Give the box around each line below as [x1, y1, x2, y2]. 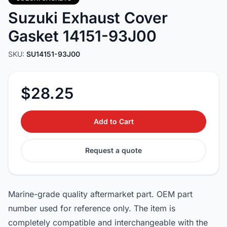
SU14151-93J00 [26, 50, 80, 58]
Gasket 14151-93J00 [8, 27, 157, 45]
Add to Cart [93, 117, 134, 126]
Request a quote [85, 146, 142, 155]
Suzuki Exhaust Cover [8, 9, 168, 27]
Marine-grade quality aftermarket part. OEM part [8, 189, 193, 199]
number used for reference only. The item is [8, 203, 175, 213]
